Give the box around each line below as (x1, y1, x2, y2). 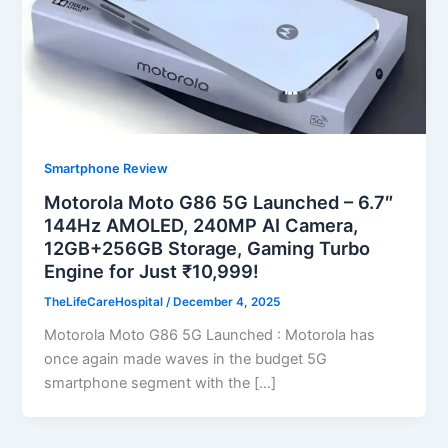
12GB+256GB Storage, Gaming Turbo (44, 237, 371, 260)
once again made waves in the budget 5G (44, 350, 328, 369)
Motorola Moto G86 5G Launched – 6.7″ (44, 191, 394, 214)
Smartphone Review (44, 160, 169, 176)
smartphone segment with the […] (44, 374, 277, 393)
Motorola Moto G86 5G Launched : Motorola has (44, 326, 376, 345)
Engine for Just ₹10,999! (44, 260, 260, 283)
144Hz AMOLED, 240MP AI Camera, (44, 214, 359, 237)
